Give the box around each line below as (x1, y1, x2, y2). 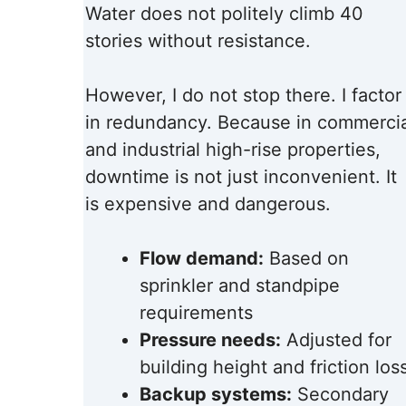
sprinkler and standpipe (140, 275, 340, 297)
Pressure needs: (140, 329, 281, 352)
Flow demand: (140, 247, 264, 270)
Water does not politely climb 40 (85, 3, 363, 25)
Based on (264, 247, 349, 270)
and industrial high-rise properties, (85, 139, 381, 161)
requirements (140, 302, 253, 324)
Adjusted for (281, 329, 391, 352)
